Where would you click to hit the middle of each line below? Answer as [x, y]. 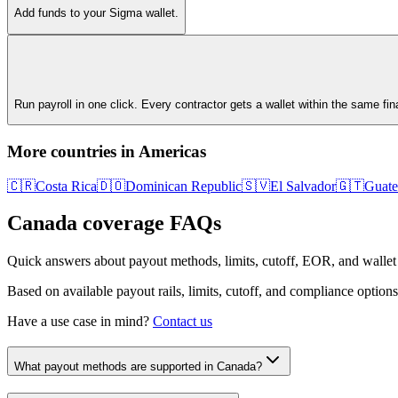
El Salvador [303, 186]
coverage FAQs [149, 223]
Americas [172, 151]
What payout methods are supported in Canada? [138, 367]
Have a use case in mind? [78, 322]
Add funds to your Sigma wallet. [96, 13]
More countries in [73, 151]
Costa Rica [66, 186]
